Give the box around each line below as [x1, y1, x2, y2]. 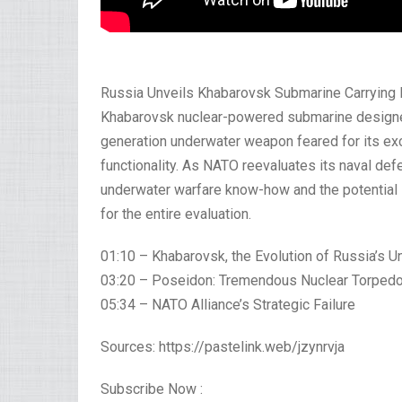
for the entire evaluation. [100, 205, 251, 223]
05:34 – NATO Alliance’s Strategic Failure [100, 296, 355, 314]
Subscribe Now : [100, 380, 203, 398]
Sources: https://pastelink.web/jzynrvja [100, 338, 345, 356]
